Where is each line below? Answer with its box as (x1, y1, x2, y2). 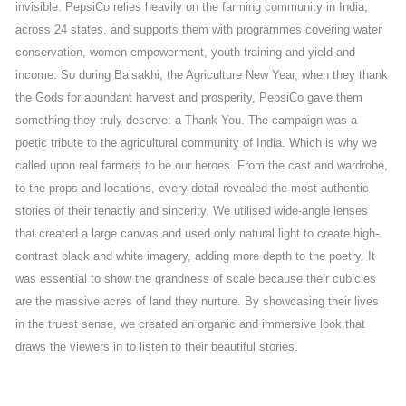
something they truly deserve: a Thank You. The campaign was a (14, 114, 357, 128)
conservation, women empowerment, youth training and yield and (14, 46, 355, 60)
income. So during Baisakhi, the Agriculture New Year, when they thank (14, 69, 388, 82)
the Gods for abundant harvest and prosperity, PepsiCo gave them (14, 92, 362, 105)
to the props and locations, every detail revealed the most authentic (14, 182, 369, 196)
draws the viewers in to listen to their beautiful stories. (14, 341, 298, 354)
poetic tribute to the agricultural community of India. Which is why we (14, 137, 377, 150)
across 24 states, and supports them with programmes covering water (14, 24, 382, 37)
